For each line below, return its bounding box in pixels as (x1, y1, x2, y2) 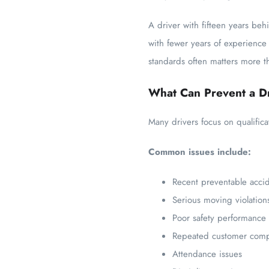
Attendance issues (172, 247, 242, 261)
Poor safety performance (172, 211, 266, 225)
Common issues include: (148, 145, 251, 159)
